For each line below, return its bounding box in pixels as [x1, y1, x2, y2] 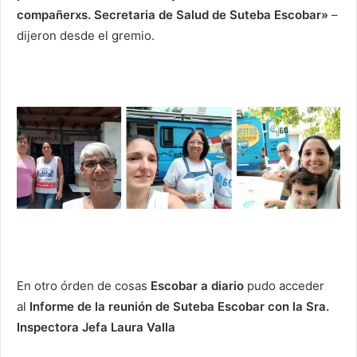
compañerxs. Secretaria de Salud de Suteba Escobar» [17, 7, 331, 23]
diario [211, 278, 244, 294]
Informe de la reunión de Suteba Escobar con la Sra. [29, 299, 329, 315]
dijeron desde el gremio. [17, 28, 155, 44]
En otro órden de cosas [17, 278, 151, 294]
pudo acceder [244, 278, 324, 294]
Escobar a [151, 278, 208, 294]
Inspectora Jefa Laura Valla [17, 320, 175, 335]
